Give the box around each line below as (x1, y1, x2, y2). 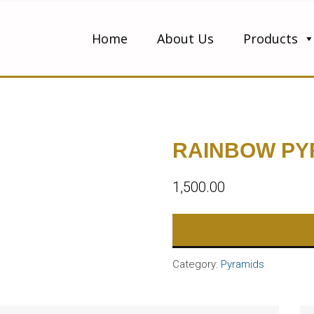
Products (243, 29, 298, 47)
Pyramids (221, 258, 264, 271)
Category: (172, 258, 221, 271)
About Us (157, 29, 214, 47)
